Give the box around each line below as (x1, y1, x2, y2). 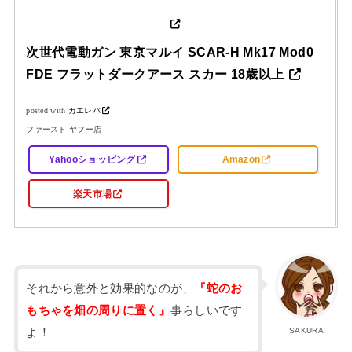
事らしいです (170, 303, 243, 317)
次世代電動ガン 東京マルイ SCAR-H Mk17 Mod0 (26, 46, 313, 60)
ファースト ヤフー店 (26, 125, 102, 134)
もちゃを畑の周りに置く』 (26, 303, 170, 317)
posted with (26, 106, 68, 115)
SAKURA (289, 325, 324, 335)
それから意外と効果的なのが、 (26, 281, 195, 295)
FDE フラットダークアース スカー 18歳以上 (26, 68, 288, 82)
